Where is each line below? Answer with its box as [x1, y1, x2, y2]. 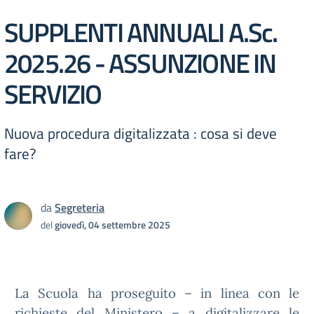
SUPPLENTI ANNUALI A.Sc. [4, 11, 278, 53]
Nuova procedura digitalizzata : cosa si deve [4, 122, 277, 144]
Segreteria [55, 199, 104, 216]
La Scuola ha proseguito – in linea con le [15, 285, 299, 301]
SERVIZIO [4, 73, 102, 114]
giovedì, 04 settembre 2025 [55, 217, 170, 232]
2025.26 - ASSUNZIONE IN [4, 42, 276, 83]
